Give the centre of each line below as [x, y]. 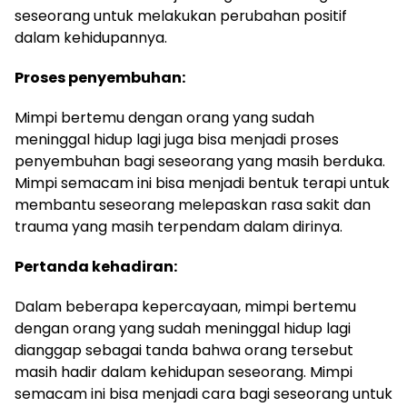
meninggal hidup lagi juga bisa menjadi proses [177, 139]
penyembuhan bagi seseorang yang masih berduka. [200, 161]
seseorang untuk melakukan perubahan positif [181, 16]
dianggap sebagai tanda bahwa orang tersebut [184, 350]
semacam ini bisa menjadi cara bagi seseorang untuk [203, 394]
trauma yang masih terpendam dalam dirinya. [179, 227]
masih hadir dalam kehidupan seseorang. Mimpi [184, 372]
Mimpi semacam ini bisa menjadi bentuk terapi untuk [202, 183]
